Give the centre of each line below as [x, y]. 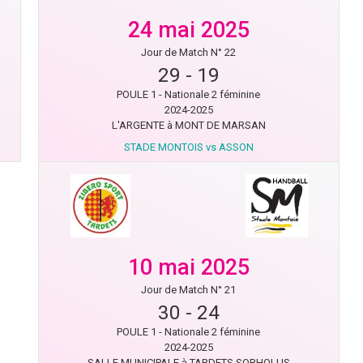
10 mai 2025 [188, 267]
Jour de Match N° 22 [189, 52]
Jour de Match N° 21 [189, 290]
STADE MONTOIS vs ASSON [188, 147]
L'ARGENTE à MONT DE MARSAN [188, 125]
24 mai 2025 [188, 30]
